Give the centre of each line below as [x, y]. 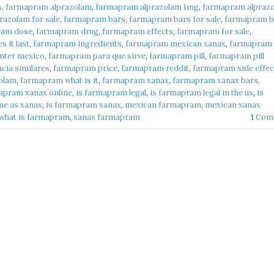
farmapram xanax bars [215, 81]
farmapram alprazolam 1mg [147, 7]
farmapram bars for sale [175, 20]
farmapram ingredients [77, 44]
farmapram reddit [155, 68]
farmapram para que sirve [97, 56]
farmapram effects [138, 32]
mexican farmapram [163, 105]
